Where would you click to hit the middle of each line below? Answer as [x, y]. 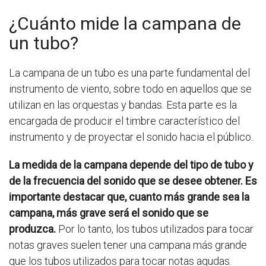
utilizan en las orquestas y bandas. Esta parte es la [123, 104]
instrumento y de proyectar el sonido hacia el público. [131, 137]
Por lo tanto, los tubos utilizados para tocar [155, 229]
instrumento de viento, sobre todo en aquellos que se [130, 88]
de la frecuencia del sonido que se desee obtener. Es [133, 180]
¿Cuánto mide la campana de [125, 23]
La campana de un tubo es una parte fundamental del [129, 72]
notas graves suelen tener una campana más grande [128, 245]
